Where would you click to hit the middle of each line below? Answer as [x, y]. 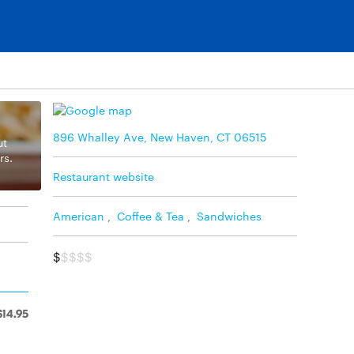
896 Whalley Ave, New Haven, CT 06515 [160, 136]
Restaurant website [104, 176]
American [79, 215]
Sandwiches [229, 215]
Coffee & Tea [151, 215]
